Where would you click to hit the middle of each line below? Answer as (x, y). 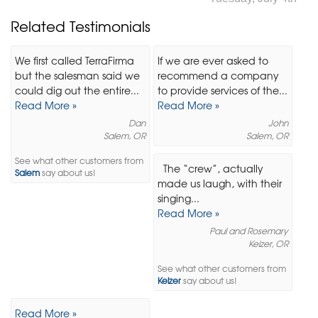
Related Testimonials (81, 26)
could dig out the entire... (77, 91)
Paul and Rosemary (249, 231)
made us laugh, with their (219, 183)
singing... (178, 198)
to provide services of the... (222, 91)
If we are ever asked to (213, 61)
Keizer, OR (269, 244)
